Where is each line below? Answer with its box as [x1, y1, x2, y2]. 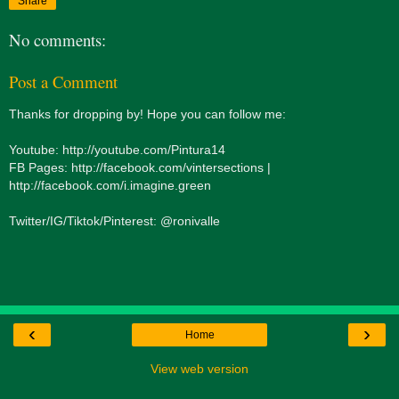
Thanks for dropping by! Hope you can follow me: [9, 107, 286, 122]
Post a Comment [9, 70, 118, 94]
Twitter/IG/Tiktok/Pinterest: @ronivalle [9, 214, 220, 229]
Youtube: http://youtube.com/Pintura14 [9, 142, 225, 158]
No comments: [9, 28, 106, 52]
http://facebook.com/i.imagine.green [9, 178, 211, 193]
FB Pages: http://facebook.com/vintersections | [9, 160, 271, 175]
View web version [151, 361, 248, 376]
